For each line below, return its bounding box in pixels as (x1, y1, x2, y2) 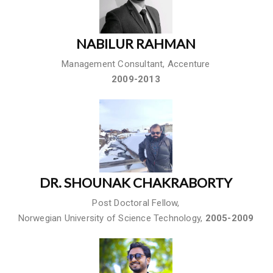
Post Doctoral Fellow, (92, 197, 180, 208)
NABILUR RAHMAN (76, 35, 196, 52)
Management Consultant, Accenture (62, 58, 210, 69)
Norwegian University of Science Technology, (18, 212, 205, 224)
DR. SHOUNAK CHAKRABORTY (40, 174, 232, 191)
